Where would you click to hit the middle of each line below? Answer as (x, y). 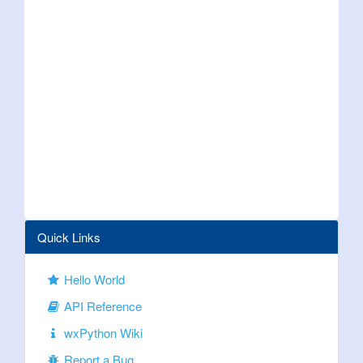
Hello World (93, 279)
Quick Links (69, 237)
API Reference (102, 306)
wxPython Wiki (102, 333)
